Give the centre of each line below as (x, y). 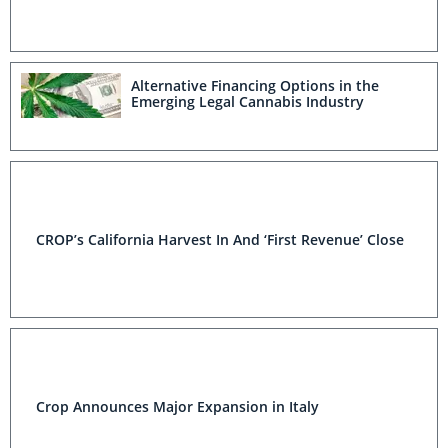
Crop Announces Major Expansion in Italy (177, 406)
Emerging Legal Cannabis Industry (247, 102)
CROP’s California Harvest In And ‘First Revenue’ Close (220, 239)
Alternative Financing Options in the (255, 86)
